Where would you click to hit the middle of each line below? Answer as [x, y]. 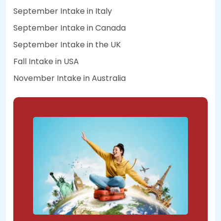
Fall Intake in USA [46, 62]
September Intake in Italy [63, 11]
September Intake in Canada [70, 28]
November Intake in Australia [70, 78]
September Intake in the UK [67, 45]
